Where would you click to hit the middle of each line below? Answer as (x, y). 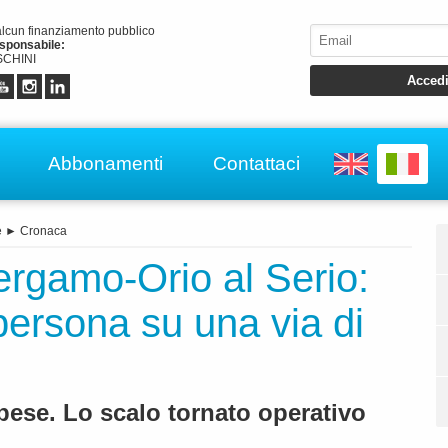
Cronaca (43, 231)
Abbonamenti (105, 163)
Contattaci (256, 163)
